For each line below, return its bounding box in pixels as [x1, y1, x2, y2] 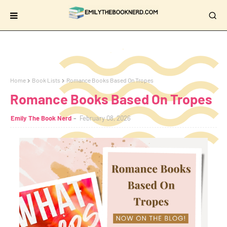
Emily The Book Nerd [11, 114, 71, 122]
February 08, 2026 [80, 114, 131, 122]
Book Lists [32, 77, 60, 84]
